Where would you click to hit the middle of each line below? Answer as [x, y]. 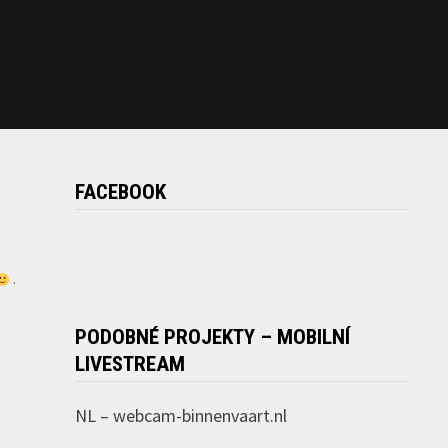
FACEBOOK [120, 192]
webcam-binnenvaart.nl [199, 416]
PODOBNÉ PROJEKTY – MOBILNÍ [212, 337]
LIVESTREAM [129, 364]
